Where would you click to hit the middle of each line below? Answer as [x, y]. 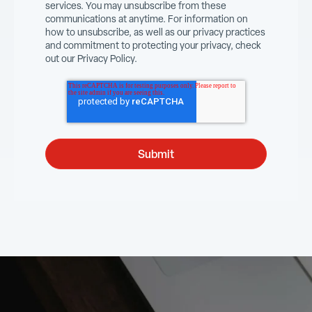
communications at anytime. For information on [147, 18]
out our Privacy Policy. [91, 58]
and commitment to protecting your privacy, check [153, 45]
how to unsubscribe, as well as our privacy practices [155, 32]
